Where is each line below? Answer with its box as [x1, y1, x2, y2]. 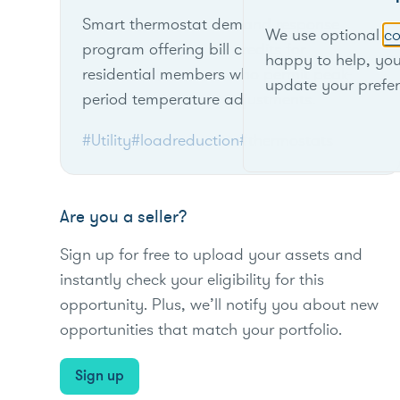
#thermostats [239, 129, 334, 152]
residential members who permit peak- [82, 63, 353, 86]
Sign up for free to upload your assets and [60, 243, 363, 265]
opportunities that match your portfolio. [60, 318, 343, 340]
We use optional [265, 23, 384, 46]
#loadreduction [131, 129, 240, 152]
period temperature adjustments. [82, 88, 316, 111]
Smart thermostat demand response [82, 13, 340, 36]
